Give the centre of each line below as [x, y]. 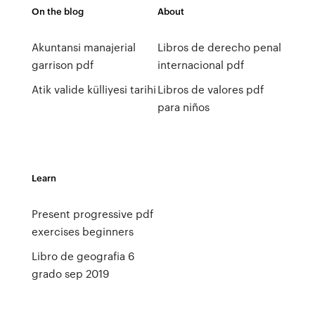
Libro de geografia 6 [83, 256]
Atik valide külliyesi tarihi [94, 89]
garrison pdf [62, 65]
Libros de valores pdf [210, 89]
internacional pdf [200, 65]
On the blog [57, 11]
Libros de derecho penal [219, 47]
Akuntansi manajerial [83, 47]
